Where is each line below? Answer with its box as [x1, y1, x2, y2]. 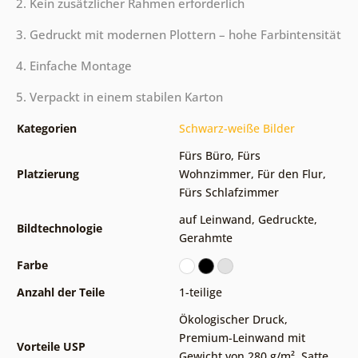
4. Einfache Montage [15, 58, 132, 74]
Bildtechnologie [16, 221, 102, 237]
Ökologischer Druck [178, 312, 284, 328]
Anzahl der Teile [16, 284, 105, 300]
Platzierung [16, 166, 79, 182]
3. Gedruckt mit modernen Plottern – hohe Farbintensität [15, 26, 341, 43]
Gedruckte [257, 212, 314, 228]
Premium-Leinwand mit [178, 330, 305, 346]
